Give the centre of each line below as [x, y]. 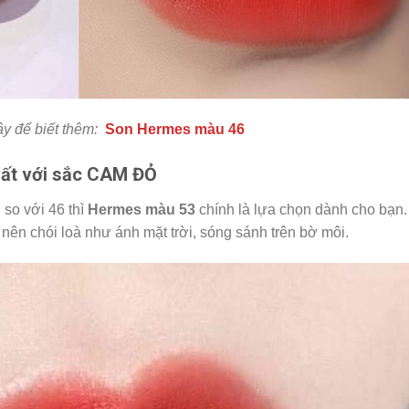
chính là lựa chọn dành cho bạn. [301, 210]
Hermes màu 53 [142, 210]
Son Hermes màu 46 [175, 130]
